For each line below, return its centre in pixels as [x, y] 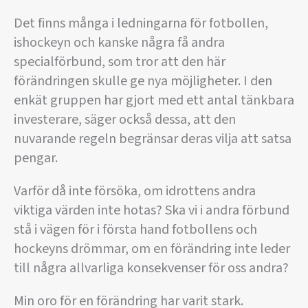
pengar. [36, 158]
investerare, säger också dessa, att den [125, 120]
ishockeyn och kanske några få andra [119, 43]
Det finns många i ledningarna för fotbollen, [141, 24]
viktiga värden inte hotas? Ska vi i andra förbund [152, 211]
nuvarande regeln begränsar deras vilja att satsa [153, 139]
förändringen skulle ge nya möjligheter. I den [143, 81]
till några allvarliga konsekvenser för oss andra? [151, 268]
